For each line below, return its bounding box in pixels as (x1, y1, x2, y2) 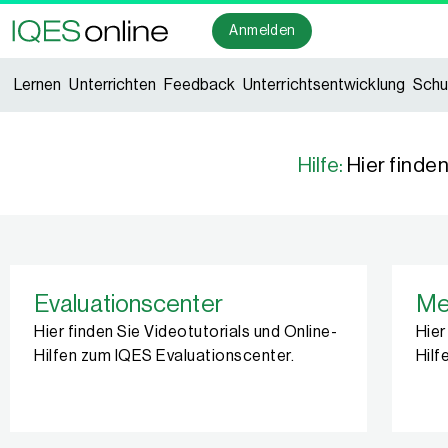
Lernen (14, 77, 62, 93)
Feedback (164, 77, 236, 93)
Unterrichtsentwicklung (243, 77, 405, 93)
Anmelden (229, 23, 296, 38)
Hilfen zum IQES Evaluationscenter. (34, 348, 294, 364)
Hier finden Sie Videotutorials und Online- (34, 324, 337, 340)
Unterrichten (69, 77, 157, 93)
